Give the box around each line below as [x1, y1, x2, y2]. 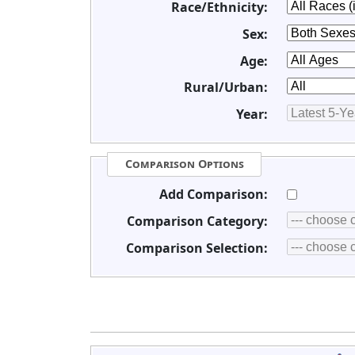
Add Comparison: [158, 185, 268, 204]
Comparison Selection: [125, 239, 268, 257]
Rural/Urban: [183, 78, 268, 97]
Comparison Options [124, 156, 244, 172]
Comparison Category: [126, 212, 268, 230]
